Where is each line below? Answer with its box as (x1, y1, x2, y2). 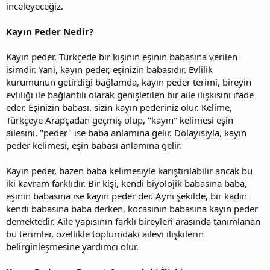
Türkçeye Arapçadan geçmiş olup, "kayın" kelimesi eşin (6, 113, 233, 126)
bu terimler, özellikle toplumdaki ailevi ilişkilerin (6, 227, 204, 240)
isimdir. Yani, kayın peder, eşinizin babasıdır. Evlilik (6, 63, 213, 75)
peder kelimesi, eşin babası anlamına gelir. (6, 139, 181, 151)
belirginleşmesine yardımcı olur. (6, 240, 139, 253)
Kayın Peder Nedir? (6, 25, 93, 37)
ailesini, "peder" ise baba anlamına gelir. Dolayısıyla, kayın (6, 126, 246, 139)
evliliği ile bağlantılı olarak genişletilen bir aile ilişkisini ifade (6, 88, 254, 101)
